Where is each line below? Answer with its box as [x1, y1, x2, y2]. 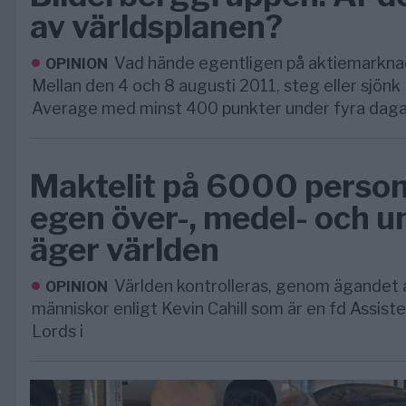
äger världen [30, 230, 219, 269]
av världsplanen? [30, 7, 283, 46]
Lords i [32, 322, 83, 341]
